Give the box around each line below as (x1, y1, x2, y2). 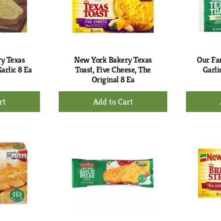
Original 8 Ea (91, 74, 135, 85)
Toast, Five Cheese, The (75, 64, 151, 75)
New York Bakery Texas (74, 54, 152, 65)
